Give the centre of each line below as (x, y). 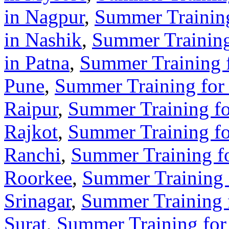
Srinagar (38, 200)
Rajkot (31, 131)
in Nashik (43, 39)
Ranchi (32, 154)
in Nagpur (44, 16)
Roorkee (38, 177)
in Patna (37, 62)
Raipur (31, 108)
